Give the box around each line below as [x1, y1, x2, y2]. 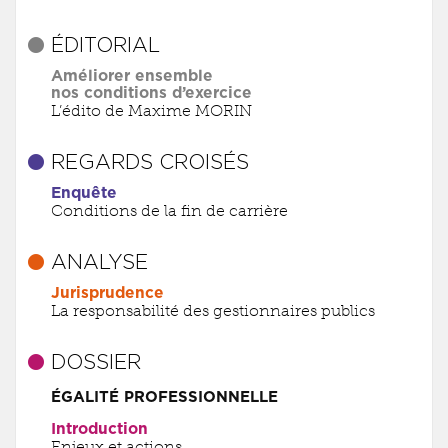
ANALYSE [50, 253, 148, 274]
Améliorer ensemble [50, 69, 213, 85]
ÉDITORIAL [50, 36, 160, 57]
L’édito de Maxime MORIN [50, 101, 252, 121]
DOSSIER [50, 353, 141, 374]
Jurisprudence [50, 286, 164, 302]
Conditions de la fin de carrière [50, 201, 288, 221]
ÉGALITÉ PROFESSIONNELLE [50, 390, 278, 406]
